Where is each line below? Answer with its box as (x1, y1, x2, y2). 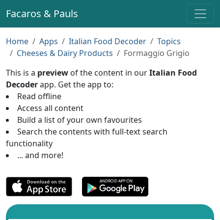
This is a (6, 67, 37, 78)
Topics (157, 36, 181, 47)
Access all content (17, 103, 83, 113)
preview (37, 67, 68, 78)
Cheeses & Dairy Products (17, 48, 113, 58)
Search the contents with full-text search (17, 126, 167, 137)
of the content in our (68, 67, 149, 78)
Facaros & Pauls (6, 7, 78, 20)
